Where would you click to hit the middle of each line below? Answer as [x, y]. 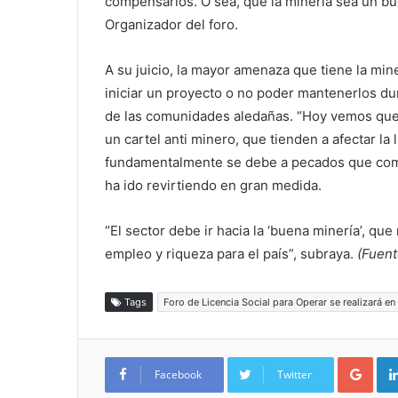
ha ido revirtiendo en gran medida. [213, 186]
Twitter [295, 375]
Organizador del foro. [171, 25]
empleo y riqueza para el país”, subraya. [229, 254]
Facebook [178, 375]
